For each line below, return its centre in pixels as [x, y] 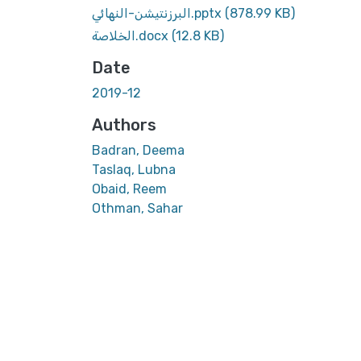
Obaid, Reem [129, 189]
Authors [124, 124]
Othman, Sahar [137, 208]
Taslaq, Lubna [134, 169]
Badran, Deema [138, 150]
